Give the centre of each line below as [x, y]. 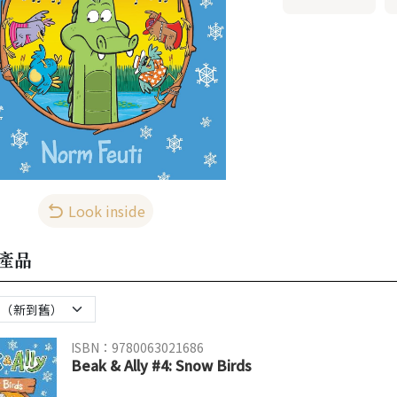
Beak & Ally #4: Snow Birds [161, 365]
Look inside [106, 210]
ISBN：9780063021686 [137, 347]
